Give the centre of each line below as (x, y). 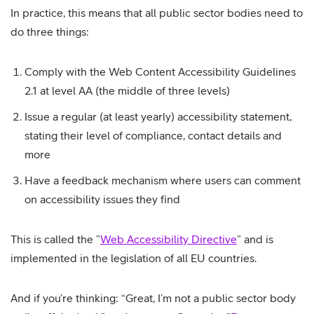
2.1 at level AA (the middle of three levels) (127, 90)
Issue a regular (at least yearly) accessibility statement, (158, 116)
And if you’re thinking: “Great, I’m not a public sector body (153, 298)
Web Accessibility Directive (169, 239)
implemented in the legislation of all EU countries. (134, 258)
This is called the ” (55, 239)
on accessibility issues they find (102, 199)
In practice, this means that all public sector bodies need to (157, 13)
